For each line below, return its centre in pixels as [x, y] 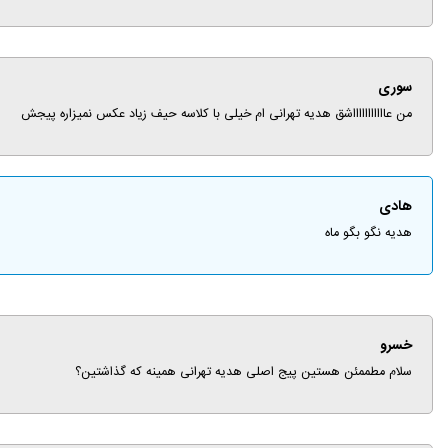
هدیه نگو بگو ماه [368, 233]
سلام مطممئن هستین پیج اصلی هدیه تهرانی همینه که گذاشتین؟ [243, 372]
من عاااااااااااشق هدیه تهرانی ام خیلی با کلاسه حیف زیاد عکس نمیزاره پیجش [216, 114]
